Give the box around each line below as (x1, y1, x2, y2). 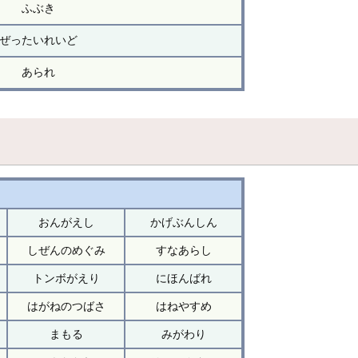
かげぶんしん (149, 215, 217, 229)
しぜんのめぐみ (26, 243, 105, 257)
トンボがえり (32, 271, 100, 284)
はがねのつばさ (26, 299, 105, 312)
